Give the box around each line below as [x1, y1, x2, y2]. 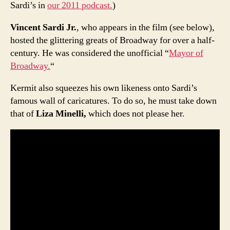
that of [10, 107, 36, 120]
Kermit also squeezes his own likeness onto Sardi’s [10, 82, 197, 94]
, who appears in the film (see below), [76, 21, 215, 33]
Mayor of [169, 47, 203, 59]
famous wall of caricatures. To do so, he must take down [10, 94, 217, 107]
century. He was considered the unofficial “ [10, 47, 169, 59]
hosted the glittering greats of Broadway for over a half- [10, 34, 215, 46]
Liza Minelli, [36, 107, 88, 120]
